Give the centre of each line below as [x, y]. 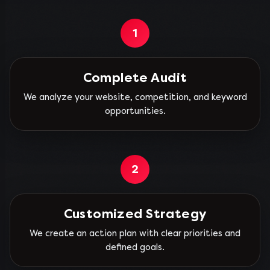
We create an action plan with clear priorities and [135, 234]
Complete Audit [135, 78]
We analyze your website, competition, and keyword [135, 97]
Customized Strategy [135, 214]
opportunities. [135, 111]
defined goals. [135, 247]
